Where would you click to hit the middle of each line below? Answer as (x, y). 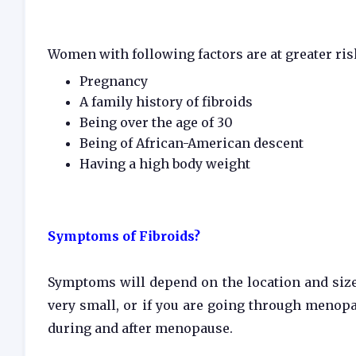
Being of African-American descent (192, 143)
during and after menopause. (140, 328)
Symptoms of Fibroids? (124, 236)
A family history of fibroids (166, 102)
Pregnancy (114, 81)
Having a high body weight (165, 164)
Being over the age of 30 (156, 122)
